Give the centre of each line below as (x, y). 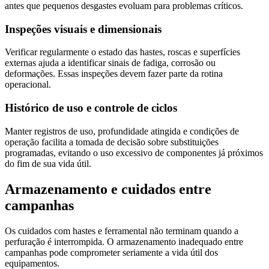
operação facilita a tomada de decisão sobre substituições (112, 142)
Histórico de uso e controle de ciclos (91, 108)
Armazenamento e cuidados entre (108, 189)
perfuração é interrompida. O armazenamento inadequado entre (124, 241)
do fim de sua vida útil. (48, 163)
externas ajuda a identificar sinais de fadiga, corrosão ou (110, 63)
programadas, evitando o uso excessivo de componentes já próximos (134, 153)
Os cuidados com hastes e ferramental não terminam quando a (122, 231)
